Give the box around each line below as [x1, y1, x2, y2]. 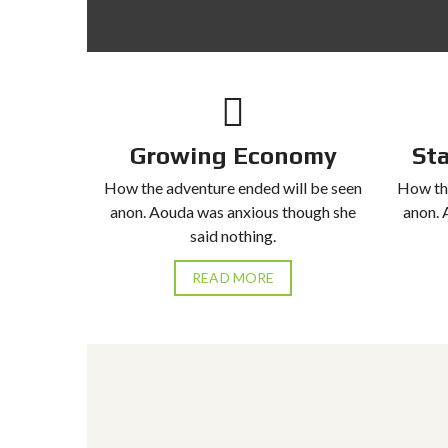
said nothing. [190, 226, 277, 245]
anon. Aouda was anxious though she [110, 202, 357, 221]
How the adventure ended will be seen [104, 178, 363, 197]
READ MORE [192, 269, 275, 286]
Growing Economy [129, 142, 337, 169]
